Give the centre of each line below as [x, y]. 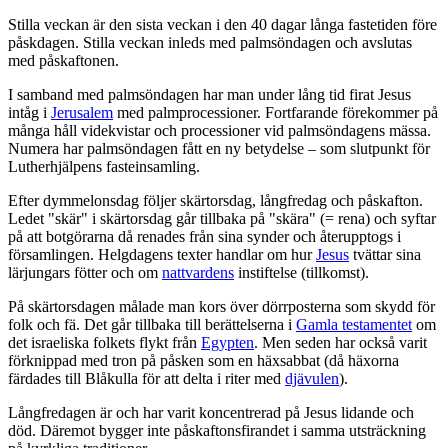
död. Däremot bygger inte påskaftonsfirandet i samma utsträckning [217, 431]
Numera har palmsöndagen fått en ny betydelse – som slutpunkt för [219, 149]
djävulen [312, 379]
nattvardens [198, 273]
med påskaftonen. [63, 61]
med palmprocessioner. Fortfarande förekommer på [275, 113]
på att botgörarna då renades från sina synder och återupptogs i [204, 237]
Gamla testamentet [354, 325]
